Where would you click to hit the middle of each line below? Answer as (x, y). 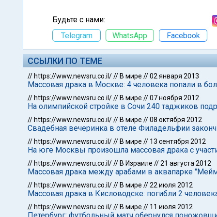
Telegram (77, 35)
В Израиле (136, 163)
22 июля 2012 (171, 185)
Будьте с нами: (79, 20)
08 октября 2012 (176, 120)
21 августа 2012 (186, 163)
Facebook (183, 35)
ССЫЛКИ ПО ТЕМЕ (65, 61)
